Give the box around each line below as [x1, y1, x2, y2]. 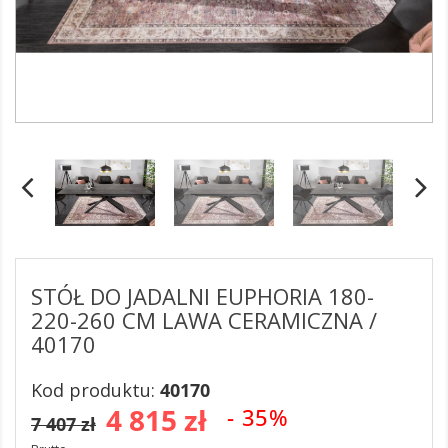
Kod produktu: [31, 378, 160, 402]
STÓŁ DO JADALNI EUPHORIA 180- [31, 281, 374, 311]
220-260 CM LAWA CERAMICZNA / [31, 305, 377, 335]
